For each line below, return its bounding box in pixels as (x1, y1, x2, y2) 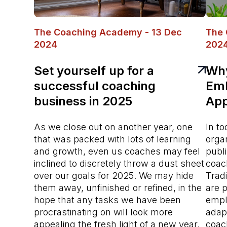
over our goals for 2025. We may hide (34, 170, 194, 181)
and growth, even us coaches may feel (34, 145, 201, 157)
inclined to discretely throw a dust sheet (34, 158, 205, 169)
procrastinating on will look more (34, 206, 173, 217)
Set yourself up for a (34, 63, 155, 78)
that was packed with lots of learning (34, 133, 192, 144)
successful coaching (34, 78, 156, 93)
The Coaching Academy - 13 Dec (34, 26, 182, 37)
